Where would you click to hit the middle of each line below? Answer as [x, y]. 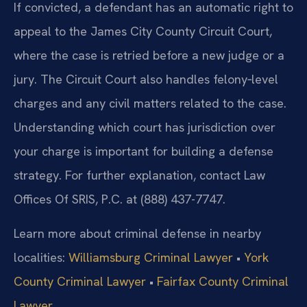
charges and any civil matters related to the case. [150, 103]
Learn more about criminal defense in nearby [137, 233]
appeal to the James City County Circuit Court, [143, 32]
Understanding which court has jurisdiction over [145, 127]
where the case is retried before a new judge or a [149, 56]
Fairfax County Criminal [223, 281]
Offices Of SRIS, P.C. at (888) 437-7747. [120, 199]
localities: [39, 257]
